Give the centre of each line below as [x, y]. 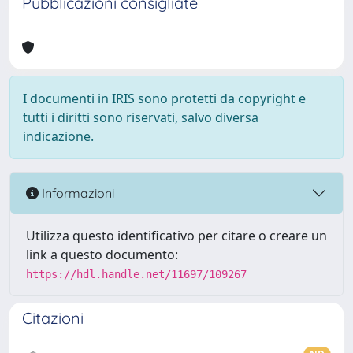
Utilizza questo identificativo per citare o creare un [176, 236]
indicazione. [58, 136]
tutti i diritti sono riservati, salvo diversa [141, 117]
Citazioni [53, 318]
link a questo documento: [102, 255]
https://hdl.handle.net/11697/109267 [136, 274]
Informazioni [76, 193]
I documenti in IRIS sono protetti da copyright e [164, 98]
